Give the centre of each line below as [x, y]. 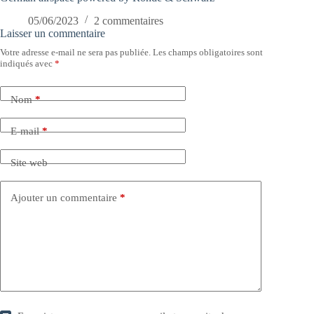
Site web [29, 163]
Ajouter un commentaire [64, 198]
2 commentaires [129, 20]
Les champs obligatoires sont [208, 52]
